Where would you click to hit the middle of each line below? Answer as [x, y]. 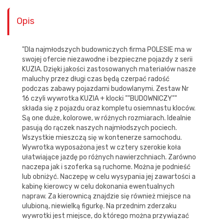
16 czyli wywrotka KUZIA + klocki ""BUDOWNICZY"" [99, 99]
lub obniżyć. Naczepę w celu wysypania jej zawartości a [109, 177]
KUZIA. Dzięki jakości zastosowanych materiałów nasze [109, 69]
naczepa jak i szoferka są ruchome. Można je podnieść [106, 167]
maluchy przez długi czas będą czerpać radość [96, 79]
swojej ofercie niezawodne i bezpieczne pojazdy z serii [107, 59]
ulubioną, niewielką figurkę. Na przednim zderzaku [99, 206]
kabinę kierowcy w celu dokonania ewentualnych [98, 186]
